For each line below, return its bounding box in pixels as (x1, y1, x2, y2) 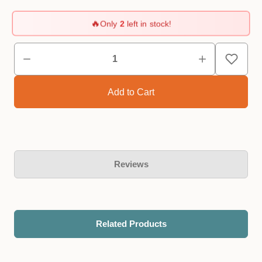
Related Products (95, 219, 167, 229)
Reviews (113, 159, 149, 169)
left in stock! (124, 18, 171, 28)
